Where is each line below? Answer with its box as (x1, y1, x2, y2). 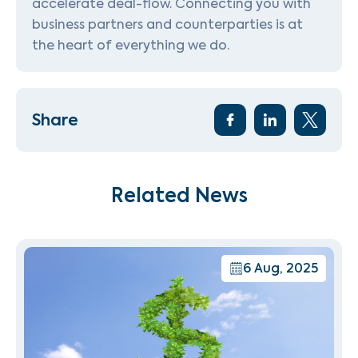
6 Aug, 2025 (243, 260, 318, 276)
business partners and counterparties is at (32, 16, 303, 33)
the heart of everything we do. (32, 37, 229, 54)
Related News (110, 182, 248, 209)
